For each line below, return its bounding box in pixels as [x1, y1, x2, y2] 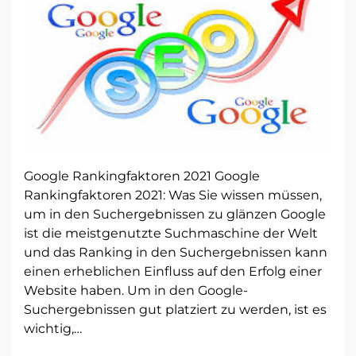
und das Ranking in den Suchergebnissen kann [24, 244, 327, 260]
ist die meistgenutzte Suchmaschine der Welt [24, 225, 318, 241]
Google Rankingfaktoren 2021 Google [24, 168, 260, 184]
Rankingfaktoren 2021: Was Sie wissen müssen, [24, 187, 322, 203]
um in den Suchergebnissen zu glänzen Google [24, 206, 326, 222]
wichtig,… [24, 320, 82, 336]
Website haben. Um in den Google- [24, 282, 248, 298]
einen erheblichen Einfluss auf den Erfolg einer [24, 263, 322, 279]
